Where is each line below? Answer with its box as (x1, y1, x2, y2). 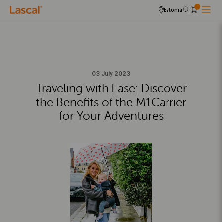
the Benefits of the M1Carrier (36, 95, 186, 109)
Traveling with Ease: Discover (35, 81, 187, 95)
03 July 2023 (92, 70, 130, 77)
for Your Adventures (58, 109, 164, 123)
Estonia (164, 6, 182, 13)
